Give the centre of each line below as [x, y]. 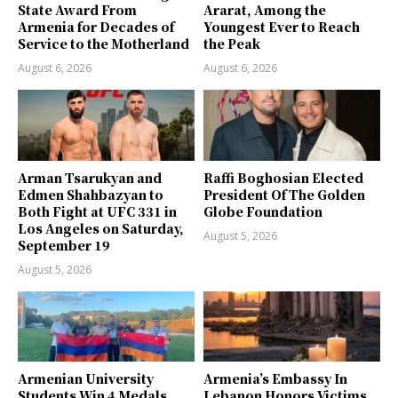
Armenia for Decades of [96, 27]
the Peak [232, 44]
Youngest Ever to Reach [282, 27]
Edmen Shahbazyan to [91, 194]
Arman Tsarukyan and [90, 177]
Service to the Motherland [103, 44]
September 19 [64, 245]
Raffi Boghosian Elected [283, 177]
